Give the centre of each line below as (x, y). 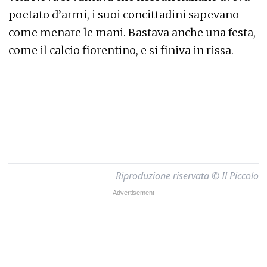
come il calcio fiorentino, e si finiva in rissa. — (128, 50)
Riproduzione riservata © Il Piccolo (187, 176)
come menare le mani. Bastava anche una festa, (132, 32)
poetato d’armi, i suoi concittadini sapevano (124, 15)
